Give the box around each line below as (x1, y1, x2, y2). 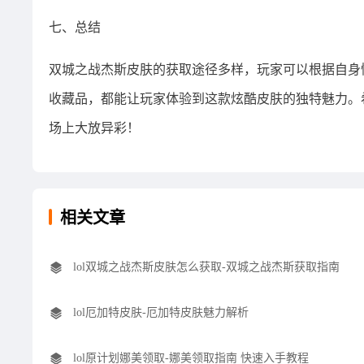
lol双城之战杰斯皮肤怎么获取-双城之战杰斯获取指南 (73, 261, 340, 273)
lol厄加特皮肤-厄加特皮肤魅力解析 (73, 306, 249, 318)
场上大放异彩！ (49, 121, 140, 135)
